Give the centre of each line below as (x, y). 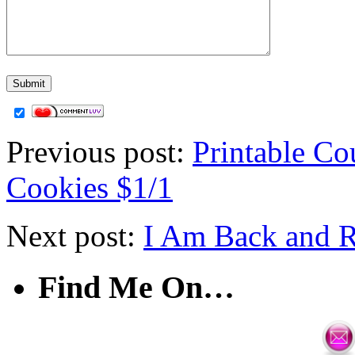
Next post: (75, 235)
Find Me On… (136, 287)
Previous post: (99, 151)
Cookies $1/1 (90, 187)
